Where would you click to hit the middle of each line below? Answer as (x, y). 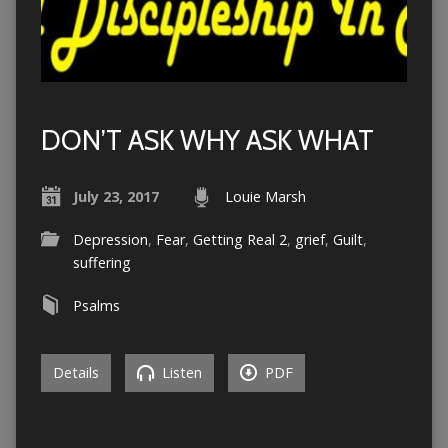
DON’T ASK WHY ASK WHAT (207, 140)
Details (75, 372)
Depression (110, 239)
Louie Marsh (265, 196)
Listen (179, 372)
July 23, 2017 (115, 196)
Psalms (96, 305)
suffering (101, 262)
